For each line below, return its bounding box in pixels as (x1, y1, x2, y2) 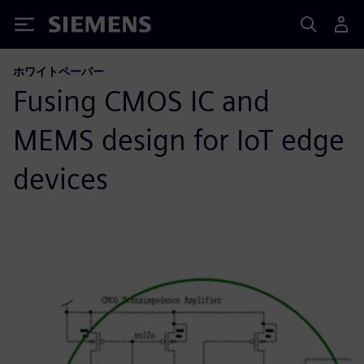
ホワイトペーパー (13, 64, 104, 78)
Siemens (49, 19, 102, 36)
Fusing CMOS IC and (13, 83, 270, 119)
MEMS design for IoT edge (13, 122, 344, 158)
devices (13, 161, 108, 197)
